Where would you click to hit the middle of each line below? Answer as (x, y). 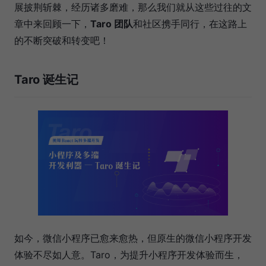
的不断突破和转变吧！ (62, 40)
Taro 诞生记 (46, 79)
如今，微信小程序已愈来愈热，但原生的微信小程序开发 (133, 238)
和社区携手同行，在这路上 (190, 23)
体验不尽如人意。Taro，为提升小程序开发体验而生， (129, 255)
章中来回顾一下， (52, 23)
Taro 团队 (112, 23)
